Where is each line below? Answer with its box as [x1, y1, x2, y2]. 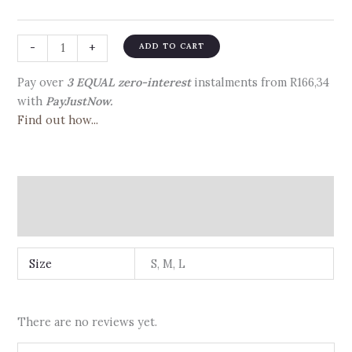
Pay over [17, 75, 68, 90]
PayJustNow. [46, 93, 113, 109]
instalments [191, 75, 262, 90]
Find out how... [17, 112, 99, 128]
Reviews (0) [17, 213, 82, 229]
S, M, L [151, 256, 185, 272]
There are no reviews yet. [17, 313, 158, 329]
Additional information [17, 183, 152, 199]
